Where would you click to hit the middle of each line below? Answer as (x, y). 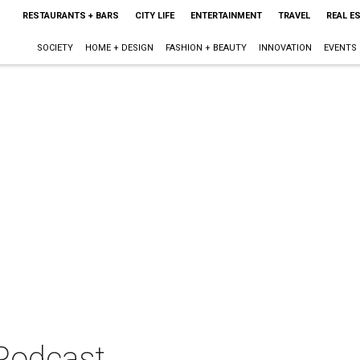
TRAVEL (294, 16)
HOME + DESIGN (119, 48)
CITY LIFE (154, 16)
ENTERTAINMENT (226, 16)
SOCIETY (55, 48)
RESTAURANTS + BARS (70, 16)
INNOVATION (285, 48)
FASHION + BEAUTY (206, 48)
